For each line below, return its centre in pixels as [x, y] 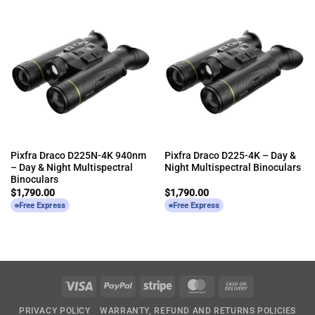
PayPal [148, 285]
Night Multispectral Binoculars [232, 168]
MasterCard [238, 285]
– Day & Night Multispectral [71, 168]
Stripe [185, 285]
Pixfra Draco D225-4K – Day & [230, 156]
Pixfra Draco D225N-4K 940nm [78, 156]
